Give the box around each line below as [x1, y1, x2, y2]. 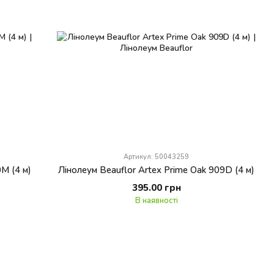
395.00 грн [131, 182, 181, 193]
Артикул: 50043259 [124, 152, 190, 161]
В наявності [135, 195, 178, 206]
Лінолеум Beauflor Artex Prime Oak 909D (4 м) [58, 164, 255, 176]
